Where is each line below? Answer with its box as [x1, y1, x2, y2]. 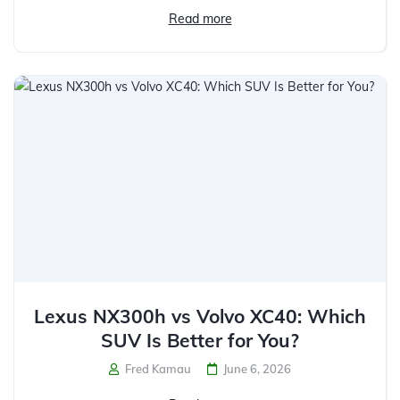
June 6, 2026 [223, 361, 291, 376]
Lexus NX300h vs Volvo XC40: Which [34, 304, 366, 328]
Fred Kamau [122, 361, 191, 376]
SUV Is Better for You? [101, 328, 299, 352]
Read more [168, 10, 232, 27]
